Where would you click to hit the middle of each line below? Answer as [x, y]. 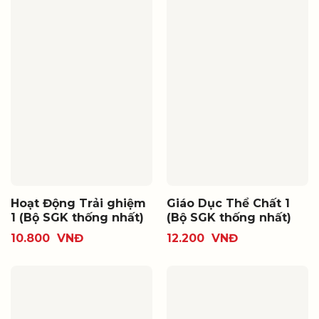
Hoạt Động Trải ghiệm [78, 203]
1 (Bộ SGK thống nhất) [77, 217]
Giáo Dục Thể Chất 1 [228, 203]
